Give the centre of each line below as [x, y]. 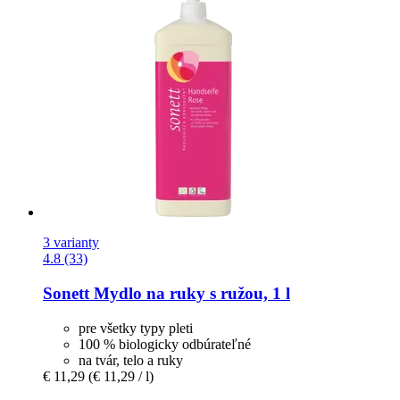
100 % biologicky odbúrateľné [165, 344]
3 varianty [71, 243]
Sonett [66, 293]
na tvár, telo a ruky [131, 360]
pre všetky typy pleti [136, 328]
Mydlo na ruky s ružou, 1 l [190, 293]
